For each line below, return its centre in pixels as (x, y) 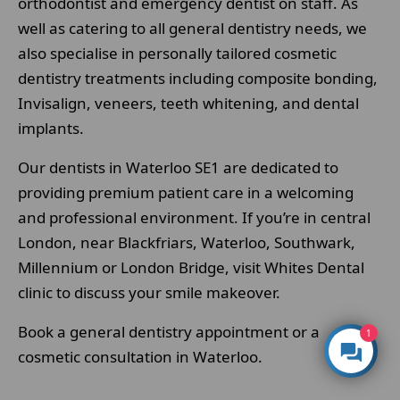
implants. (51, 129)
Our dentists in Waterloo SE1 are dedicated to (178, 168)
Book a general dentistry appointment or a (169, 332)
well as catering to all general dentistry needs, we (192, 29)
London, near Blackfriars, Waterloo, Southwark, (187, 243)
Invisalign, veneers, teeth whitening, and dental (188, 104)
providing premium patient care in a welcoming (186, 193)
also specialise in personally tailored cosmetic (177, 54)
